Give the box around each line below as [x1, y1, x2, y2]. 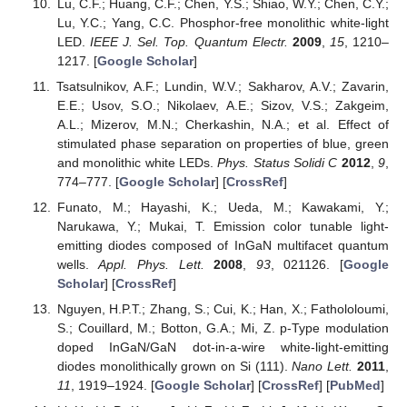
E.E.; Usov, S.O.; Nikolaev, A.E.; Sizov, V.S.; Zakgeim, [56, 97, 389, 113]
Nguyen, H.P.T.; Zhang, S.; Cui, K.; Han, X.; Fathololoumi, [56, 301, 389, 316]
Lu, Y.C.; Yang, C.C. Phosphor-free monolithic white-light [56, 15, 389, 30]
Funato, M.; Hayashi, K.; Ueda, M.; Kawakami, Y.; [56, 199, 389, 214]
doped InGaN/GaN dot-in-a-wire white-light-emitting [56, 339, 389, 354]
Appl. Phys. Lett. [98, 256, 204, 272]
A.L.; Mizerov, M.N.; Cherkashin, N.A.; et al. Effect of [56, 116, 389, 132]
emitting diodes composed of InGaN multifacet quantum [56, 237, 389, 253]
